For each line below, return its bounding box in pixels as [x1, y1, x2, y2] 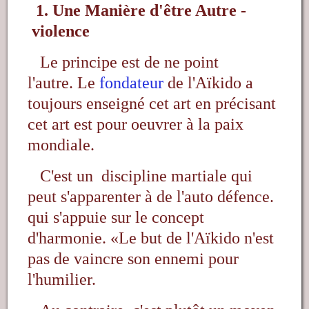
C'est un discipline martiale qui [28, 167, 253, 186]
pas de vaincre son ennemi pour [28, 250, 239, 268]
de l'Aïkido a [163, 74, 254, 92]
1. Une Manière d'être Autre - [28, 1, 247, 20]
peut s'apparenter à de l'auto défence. [28, 188, 275, 206]
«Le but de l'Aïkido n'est [110, 229, 275, 248]
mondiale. [28, 136, 95, 154]
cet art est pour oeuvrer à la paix [28, 115, 244, 134]
